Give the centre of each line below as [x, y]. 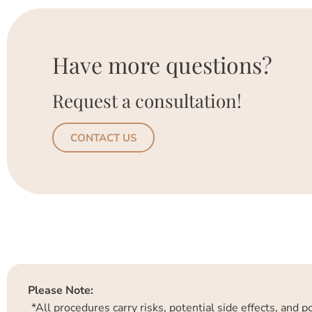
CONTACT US [103, 138]
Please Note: [61, 290]
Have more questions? [162, 64]
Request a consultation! [147, 101]
